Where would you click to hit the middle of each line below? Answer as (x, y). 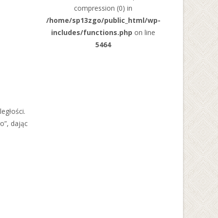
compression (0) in (103, 8)
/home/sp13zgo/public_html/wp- (103, 20)
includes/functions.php (92, 32)
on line (144, 32)
